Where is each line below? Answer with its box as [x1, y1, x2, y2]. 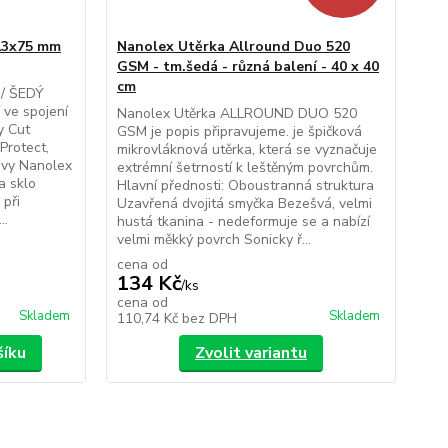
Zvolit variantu [194, 341, 307, 364]
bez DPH [181, 308, 237, 328]
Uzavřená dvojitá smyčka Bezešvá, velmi [116, 193, 372, 213]
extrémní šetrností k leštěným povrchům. [116, 157, 373, 177]
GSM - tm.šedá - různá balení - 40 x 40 [116, 56, 379, 76]
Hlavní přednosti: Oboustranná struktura [116, 175, 374, 195]
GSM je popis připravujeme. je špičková [116, 121, 362, 141]
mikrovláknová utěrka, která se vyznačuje [116, 139, 377, 159]
